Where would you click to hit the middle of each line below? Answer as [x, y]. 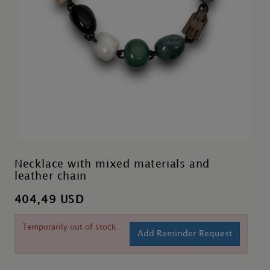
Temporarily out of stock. [71, 227]
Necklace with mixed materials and [112, 164]
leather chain [51, 176]
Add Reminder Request [185, 234]
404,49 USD [49, 200]
